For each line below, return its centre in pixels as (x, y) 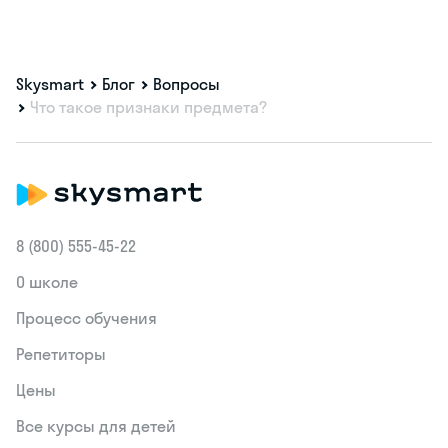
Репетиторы (61, 354)
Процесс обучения (86, 318)
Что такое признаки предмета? (148, 107)
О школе (47, 282)
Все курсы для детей (96, 426)
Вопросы (186, 83)
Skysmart (50, 83)
